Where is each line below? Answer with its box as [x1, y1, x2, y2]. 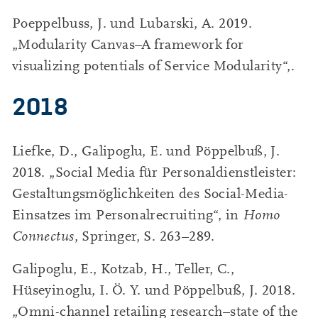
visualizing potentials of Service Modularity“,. [11, 57, 295, 74]
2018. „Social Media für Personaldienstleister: [11, 164, 297, 180]
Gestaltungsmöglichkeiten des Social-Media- [11, 185, 289, 202]
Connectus [11, 228, 75, 244]
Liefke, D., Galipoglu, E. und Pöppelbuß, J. [11, 143, 280, 159]
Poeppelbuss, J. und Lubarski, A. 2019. [11, 15, 253, 31]
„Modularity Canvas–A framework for [11, 36, 244, 53]
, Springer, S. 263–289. [74, 228, 215, 244]
